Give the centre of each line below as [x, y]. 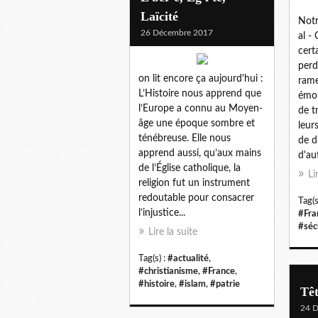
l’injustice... [162, 213]
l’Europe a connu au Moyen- [201, 108]
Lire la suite [173, 232]
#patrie [225, 284]
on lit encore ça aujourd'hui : [201, 78]
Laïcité [159, 16]
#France [219, 271]
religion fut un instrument [194, 183]
